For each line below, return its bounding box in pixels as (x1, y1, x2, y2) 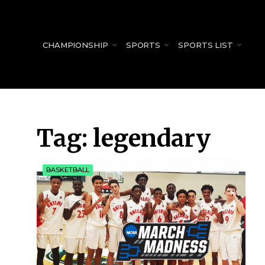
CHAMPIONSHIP (43, 40, 108, 50)
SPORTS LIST (178, 40, 234, 50)
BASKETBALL (46, 166, 89, 174)
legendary (93, 124, 211, 153)
